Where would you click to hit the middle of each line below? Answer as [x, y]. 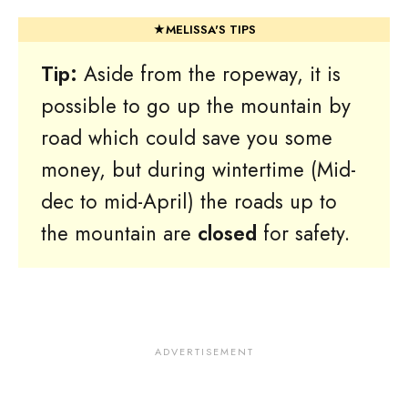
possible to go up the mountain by [196, 106]
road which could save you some [187, 138]
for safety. [303, 233]
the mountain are [119, 233]
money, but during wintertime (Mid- [199, 169]
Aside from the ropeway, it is [209, 74]
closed [227, 233]
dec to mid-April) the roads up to [189, 201]
